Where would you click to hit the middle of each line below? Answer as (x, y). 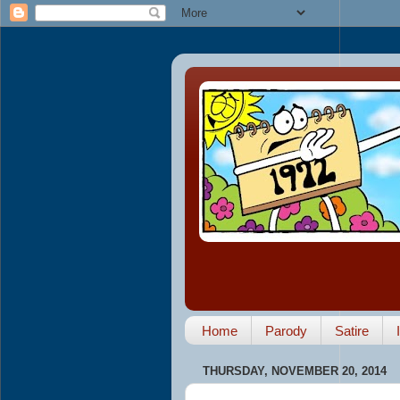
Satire (351, 330)
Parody (286, 330)
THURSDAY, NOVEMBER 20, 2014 (295, 371)
